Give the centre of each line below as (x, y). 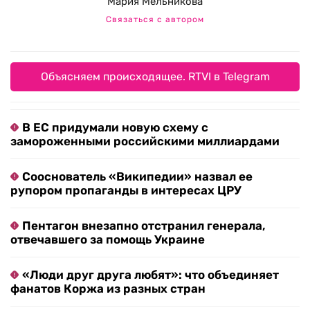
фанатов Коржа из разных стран (108, 289)
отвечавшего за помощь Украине (108, 240)
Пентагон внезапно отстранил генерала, (144, 226)
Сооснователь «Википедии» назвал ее (137, 177)
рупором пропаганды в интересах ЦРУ (126, 191)
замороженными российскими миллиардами (145, 142)
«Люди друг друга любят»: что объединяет (151, 275)
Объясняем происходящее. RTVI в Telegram (155, 77)
